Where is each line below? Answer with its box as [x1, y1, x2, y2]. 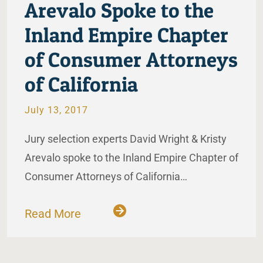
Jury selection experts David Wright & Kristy [25, 133, 227, 146]
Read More [25, 207, 84, 221]
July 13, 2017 [25, 104, 88, 116]
